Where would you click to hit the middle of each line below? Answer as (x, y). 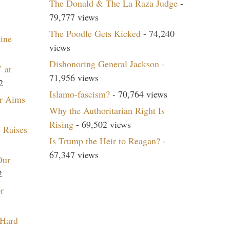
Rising (61, 124)
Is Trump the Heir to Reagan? (105, 141)
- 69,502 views (102, 124)
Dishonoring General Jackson (104, 64)
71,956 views (74, 78)
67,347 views (74, 155)
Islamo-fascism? (80, 94)
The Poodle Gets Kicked (95, 33)
